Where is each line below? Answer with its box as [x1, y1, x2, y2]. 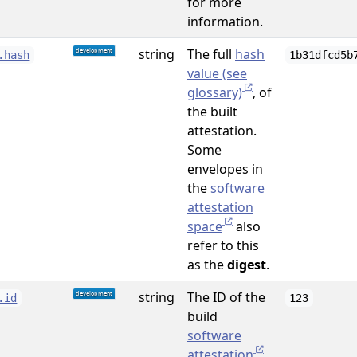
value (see [187, 65, 247, 82]
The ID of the [187, 288, 265, 306]
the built [187, 103, 237, 120]
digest [227, 256, 266, 273]
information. [187, 13, 263, 30]
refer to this [187, 237, 259, 254]
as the [187, 256, 227, 273]
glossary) [187, 84, 242, 101]
